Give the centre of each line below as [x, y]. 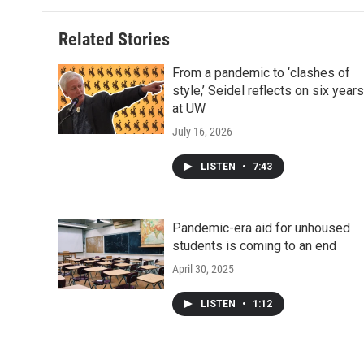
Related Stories [114, 40]
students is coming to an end [254, 246]
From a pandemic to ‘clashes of [261, 73]
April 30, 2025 [203, 269]
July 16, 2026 [202, 132]
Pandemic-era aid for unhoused [261, 228]
